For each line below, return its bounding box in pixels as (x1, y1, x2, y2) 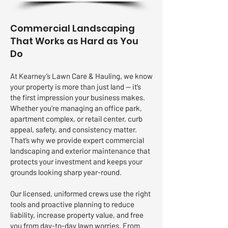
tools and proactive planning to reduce (10, 199, 134, 209)
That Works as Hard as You (10, 35, 138, 47)
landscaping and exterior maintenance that (10, 146, 150, 155)
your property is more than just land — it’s (10, 82, 141, 91)
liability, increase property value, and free (10, 210, 144, 219)
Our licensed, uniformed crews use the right (10, 189, 151, 198)
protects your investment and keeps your (10, 157, 142, 166)
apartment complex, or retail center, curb (10, 114, 142, 123)
